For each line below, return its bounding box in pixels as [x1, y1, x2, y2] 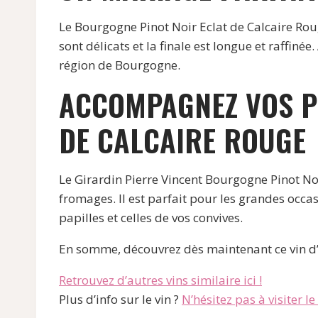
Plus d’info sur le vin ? [59, 291, 182, 308]
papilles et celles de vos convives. [59, 209, 243, 226]
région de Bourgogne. [59, 57, 180, 74]
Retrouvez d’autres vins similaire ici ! [59, 272, 262, 289]
